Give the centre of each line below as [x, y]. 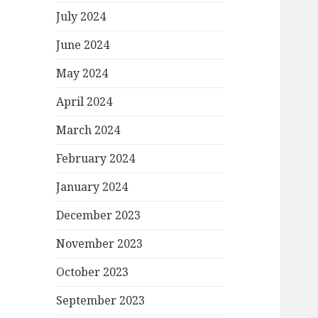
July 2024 [81, 17]
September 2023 [101, 301]
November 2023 [100, 244]
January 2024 [92, 187]
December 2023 [99, 215]
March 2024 [88, 130]
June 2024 [83, 45]
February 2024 [96, 159]
